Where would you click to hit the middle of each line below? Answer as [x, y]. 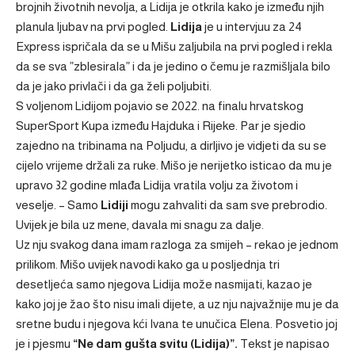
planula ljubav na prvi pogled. [93, 27]
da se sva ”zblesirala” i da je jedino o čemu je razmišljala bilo [173, 66]
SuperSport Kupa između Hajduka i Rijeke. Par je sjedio [161, 126]
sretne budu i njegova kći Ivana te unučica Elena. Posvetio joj [177, 324]
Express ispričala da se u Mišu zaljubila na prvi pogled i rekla [174, 46]
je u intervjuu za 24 [252, 27]
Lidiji [116, 205]
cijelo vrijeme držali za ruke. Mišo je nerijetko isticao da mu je [174, 165]
